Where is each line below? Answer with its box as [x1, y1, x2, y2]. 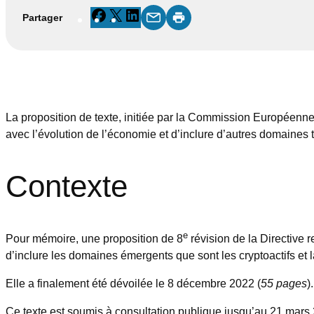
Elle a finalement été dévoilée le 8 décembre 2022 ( [6, 275, 261, 291]
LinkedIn [140, 6, 183, 22]
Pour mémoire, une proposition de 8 [6, 230, 183, 246]
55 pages [261, 275, 307, 291]
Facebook [107, 6, 156, 22]
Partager [22, 11, 62, 25]
